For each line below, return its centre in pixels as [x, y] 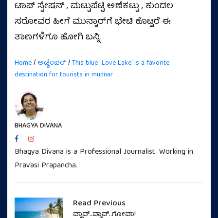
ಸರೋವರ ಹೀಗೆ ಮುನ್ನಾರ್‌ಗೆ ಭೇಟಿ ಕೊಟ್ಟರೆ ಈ [93, 22]
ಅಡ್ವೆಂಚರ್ [52, 63]
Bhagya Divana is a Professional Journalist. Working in [104, 152]
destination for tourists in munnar [64, 75]
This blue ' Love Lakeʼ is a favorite [121, 63]
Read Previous [99, 203]
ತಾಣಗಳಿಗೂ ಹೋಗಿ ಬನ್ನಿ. [58, 37]
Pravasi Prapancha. [46, 166]
